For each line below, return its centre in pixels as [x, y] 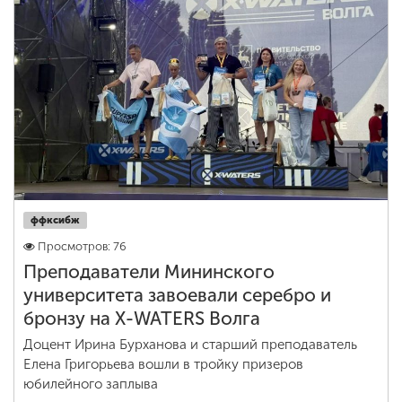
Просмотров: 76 [82, 246]
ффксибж [55, 220]
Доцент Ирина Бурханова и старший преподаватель [190, 345]
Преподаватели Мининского [149, 272]
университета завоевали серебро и [177, 295]
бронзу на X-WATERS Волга [142, 319]
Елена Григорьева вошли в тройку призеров [163, 364]
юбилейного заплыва [91, 384]
